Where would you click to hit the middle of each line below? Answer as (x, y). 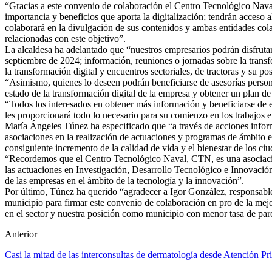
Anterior (21, 234)
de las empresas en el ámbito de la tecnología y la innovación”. (124, 180)
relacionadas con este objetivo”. (65, 38)
